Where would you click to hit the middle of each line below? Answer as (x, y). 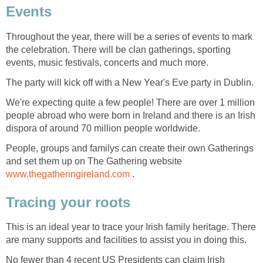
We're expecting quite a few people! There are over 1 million (130, 102)
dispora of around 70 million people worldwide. (103, 128)
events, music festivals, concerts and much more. (107, 62)
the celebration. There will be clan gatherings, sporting (118, 49)
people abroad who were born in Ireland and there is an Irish (131, 115)
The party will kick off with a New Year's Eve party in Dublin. (130, 82)
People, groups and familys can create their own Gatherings (130, 148)
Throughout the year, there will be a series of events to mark (129, 36)
